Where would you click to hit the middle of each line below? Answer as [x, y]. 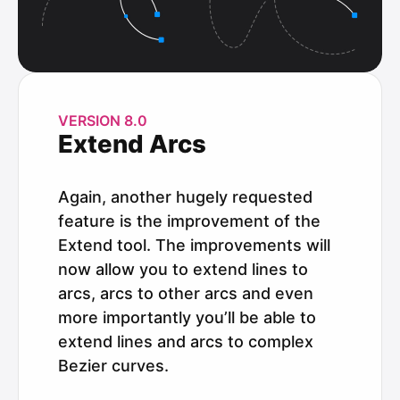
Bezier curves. [113, 365]
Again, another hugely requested [185, 196]
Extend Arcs [132, 143]
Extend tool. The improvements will [194, 245]
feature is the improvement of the [189, 221]
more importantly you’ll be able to [187, 317]
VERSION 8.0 [103, 120]
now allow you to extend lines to [183, 269]
